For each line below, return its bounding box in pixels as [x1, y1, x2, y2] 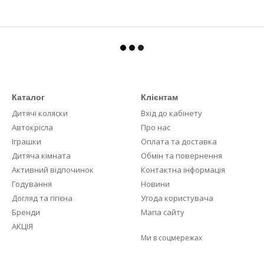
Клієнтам [141, 93, 178, 102]
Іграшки [12, 136, 41, 147]
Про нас [141, 122, 170, 133]
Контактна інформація [141, 164, 225, 175]
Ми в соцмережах [141, 233, 202, 243]
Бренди [12, 207, 40, 217]
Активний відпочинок [12, 164, 94, 175]
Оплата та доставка [141, 136, 217, 147]
